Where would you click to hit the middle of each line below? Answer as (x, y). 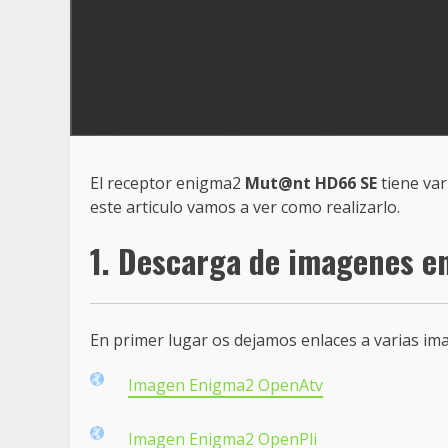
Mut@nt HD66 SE (311, 182)
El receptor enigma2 (167, 182)
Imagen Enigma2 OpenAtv (225, 384)
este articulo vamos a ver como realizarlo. (245, 206)
